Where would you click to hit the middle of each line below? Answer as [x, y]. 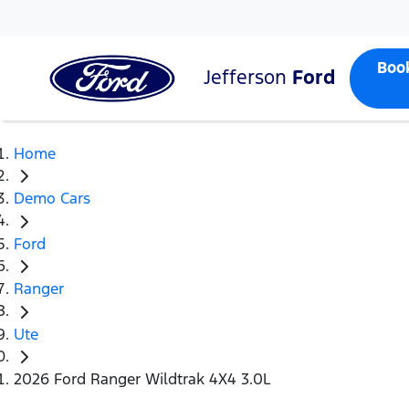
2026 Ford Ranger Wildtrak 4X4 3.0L [142, 379]
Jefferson [248, 77]
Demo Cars [52, 199]
